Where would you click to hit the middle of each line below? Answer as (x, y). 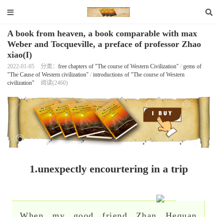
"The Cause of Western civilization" (48, 75)
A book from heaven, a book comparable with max (102, 33)
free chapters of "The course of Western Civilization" (118, 66)
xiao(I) (20, 55)
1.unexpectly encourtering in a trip (108, 169)
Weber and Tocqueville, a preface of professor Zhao (104, 44)
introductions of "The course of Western (139, 75)
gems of (192, 66)
